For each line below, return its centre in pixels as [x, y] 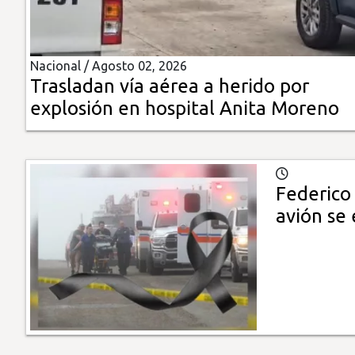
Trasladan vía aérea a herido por [170, 86]
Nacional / [61, 66]
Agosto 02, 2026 [139, 66]
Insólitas [38, 29]
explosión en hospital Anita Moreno [185, 109]
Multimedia [47, 74]
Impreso [38, 119]
